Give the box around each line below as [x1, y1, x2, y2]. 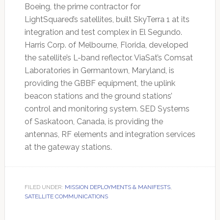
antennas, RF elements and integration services [24, 130, 195, 139]
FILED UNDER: [24, 184, 65, 191]
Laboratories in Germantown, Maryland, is [24, 66, 174, 76]
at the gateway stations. [24, 142, 112, 152]
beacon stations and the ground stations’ [24, 91, 172, 101]
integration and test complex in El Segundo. [24, 27, 182, 37]
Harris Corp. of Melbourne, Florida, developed [24, 40, 188, 50]
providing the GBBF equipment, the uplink [24, 79, 175, 88]
